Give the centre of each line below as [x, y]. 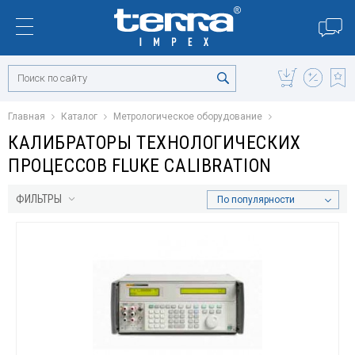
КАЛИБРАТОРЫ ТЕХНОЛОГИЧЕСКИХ [155, 143]
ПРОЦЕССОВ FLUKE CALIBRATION [140, 166]
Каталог [79, 116]
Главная [27, 116]
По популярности [256, 200]
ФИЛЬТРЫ [39, 199]
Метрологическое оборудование [188, 116]
